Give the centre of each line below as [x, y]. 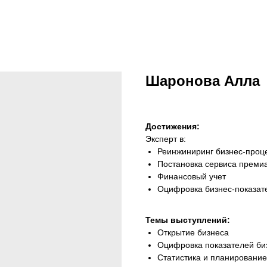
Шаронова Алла [203, 81]
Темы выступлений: [188, 220]
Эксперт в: [166, 139]
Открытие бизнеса [193, 232]
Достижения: [173, 126]
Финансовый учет [192, 176]
